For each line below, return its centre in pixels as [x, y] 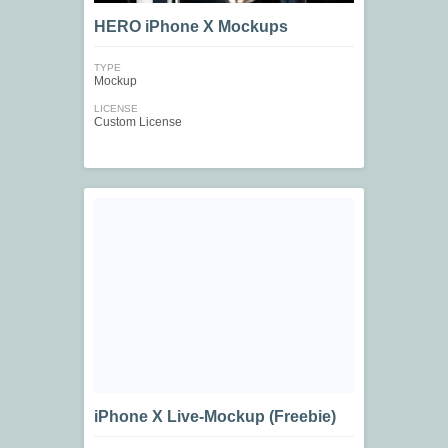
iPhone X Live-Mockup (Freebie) [215, 417]
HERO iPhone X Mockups [191, 27]
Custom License [138, 122]
